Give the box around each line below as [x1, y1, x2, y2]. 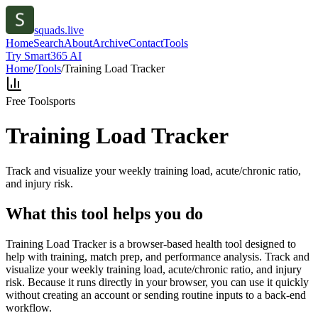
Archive [92, 37, 128, 49]
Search [33, 37, 64, 49]
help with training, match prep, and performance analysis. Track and [6, 250, 309, 263]
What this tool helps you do [6, 204, 203, 223]
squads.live [34, 24, 84, 36]
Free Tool [6, 95, 49, 107]
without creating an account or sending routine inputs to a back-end [6, 288, 306, 301]
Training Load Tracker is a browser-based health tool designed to [6, 237, 296, 250]
